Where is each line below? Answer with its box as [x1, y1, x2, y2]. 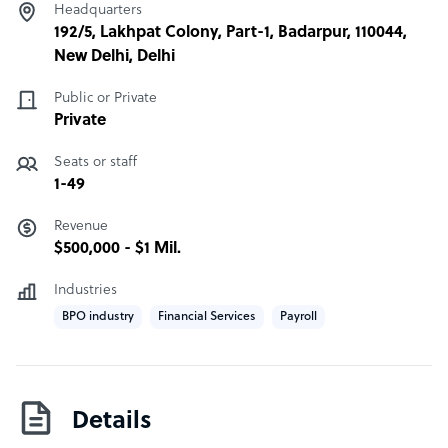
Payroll [280, 310, 317, 324]
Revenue [54, 219, 108, 234]
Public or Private [54, 91, 157, 106]
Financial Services [158, 310, 256, 324]
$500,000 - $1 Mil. [54, 240, 181, 258]
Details [72, 409, 152, 435]
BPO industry [62, 310, 134, 324]
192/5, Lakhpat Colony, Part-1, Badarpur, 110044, [54, 24, 407, 42]
